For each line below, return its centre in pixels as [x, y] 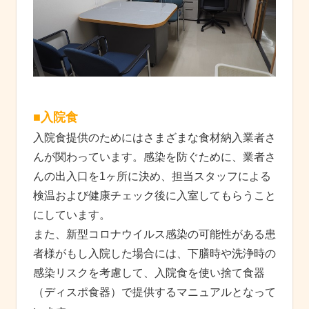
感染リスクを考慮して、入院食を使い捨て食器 [149, 273]
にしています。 [72, 215]
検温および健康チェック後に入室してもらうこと [154, 196]
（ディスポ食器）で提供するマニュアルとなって [154, 292]
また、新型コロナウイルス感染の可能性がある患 [154, 235]
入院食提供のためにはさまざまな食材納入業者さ [154, 138]
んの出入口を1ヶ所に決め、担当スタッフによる [152, 177]
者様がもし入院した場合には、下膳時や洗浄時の [154, 254]
